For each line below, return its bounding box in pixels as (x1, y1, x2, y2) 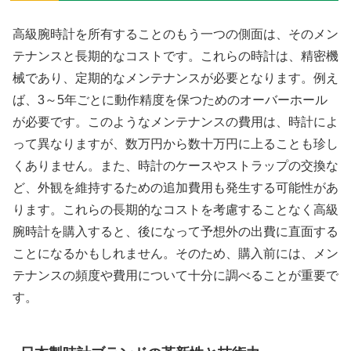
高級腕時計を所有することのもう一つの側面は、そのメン (13, 27, 338, 42)
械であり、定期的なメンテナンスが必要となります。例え (13, 71, 338, 85)
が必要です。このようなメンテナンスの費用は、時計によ (13, 115, 338, 129)
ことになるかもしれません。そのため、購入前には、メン (13, 247, 338, 261)
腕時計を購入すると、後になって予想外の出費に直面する (13, 225, 338, 239)
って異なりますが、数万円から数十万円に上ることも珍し (13, 137, 338, 151)
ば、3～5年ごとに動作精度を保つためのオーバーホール (13, 93, 327, 107)
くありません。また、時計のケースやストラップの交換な (13, 159, 338, 173)
